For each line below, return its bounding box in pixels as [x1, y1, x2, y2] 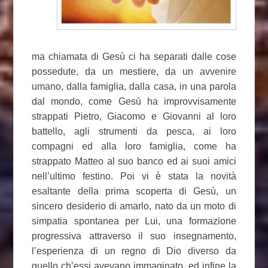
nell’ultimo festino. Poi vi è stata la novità [32, 171, 236, 182]
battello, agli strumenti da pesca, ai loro [32, 126, 236, 137]
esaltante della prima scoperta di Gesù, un [32, 186, 236, 197]
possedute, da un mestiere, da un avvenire [32, 66, 236, 77]
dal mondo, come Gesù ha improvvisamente [32, 96, 236, 107]
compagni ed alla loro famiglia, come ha [32, 141, 236, 152]
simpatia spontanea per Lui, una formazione [32, 216, 236, 227]
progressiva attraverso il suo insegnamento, [32, 231, 236, 242]
